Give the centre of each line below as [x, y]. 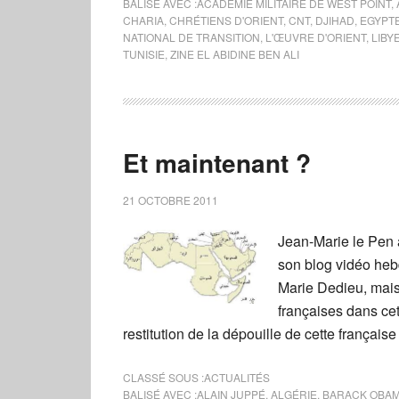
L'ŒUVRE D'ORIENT [316, 37]
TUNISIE [144, 53]
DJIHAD [335, 20]
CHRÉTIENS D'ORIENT [226, 20]
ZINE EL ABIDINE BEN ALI [235, 53]
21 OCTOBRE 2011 [171, 199]
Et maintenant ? [217, 162]
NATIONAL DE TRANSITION [191, 37]
